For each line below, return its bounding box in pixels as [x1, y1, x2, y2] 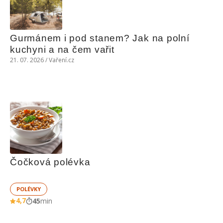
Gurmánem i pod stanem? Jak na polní [10, 33, 190, 43]
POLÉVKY [16, 185, 41, 193]
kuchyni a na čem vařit [10, 44, 114, 55]
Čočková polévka [10, 157, 91, 167]
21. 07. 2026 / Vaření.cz [10, 56, 74, 64]
